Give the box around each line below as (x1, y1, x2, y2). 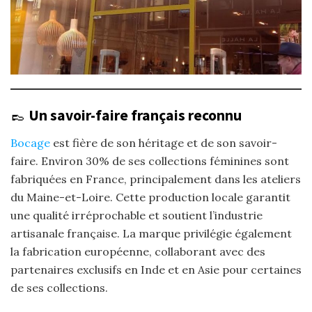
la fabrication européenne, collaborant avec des (10, 244, 265, 258)
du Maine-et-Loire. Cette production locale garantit (10, 189, 290, 204)
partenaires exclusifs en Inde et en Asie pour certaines (10, 262, 302, 276)
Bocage (10, 135, 50, 150)
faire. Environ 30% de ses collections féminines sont (10, 153, 289, 168)
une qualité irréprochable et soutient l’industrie (10, 208, 263, 222)
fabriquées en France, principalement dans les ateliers (10, 171, 301, 186)
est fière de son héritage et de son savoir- (50, 135, 277, 150)
